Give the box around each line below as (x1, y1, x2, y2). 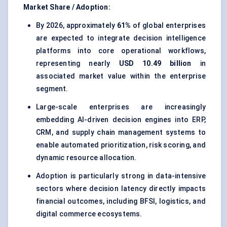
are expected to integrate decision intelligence (36, 34, 206, 43)
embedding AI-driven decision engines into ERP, (36, 116, 206, 124)
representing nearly (36, 59, 119, 68)
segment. (36, 85, 68, 93)
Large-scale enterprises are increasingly (36, 103, 206, 111)
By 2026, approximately (36, 21, 117, 30)
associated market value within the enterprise (36, 72, 206, 81)
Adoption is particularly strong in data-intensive (36, 172, 206, 180)
